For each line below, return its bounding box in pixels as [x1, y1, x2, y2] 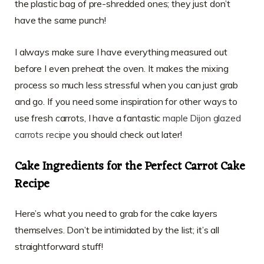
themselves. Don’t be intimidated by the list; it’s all [15, 224, 220, 236]
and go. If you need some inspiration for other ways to [15, 95, 238, 108]
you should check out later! [71, 128, 182, 141]
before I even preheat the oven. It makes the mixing [15, 62, 229, 75]
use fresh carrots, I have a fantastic [15, 112, 163, 124]
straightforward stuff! [15, 240, 104, 253]
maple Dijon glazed [163, 112, 241, 124]
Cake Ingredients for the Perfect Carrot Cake [15, 156, 245, 178]
